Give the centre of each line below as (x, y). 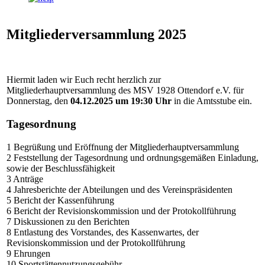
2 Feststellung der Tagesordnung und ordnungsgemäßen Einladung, (132, 157)
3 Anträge (25, 179)
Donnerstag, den (38, 101)
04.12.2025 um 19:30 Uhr (121, 101)
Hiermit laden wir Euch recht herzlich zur (84, 80)
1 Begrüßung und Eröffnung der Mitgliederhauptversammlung (123, 147)
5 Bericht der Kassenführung (60, 200)
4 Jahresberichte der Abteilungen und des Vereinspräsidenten (119, 189)
